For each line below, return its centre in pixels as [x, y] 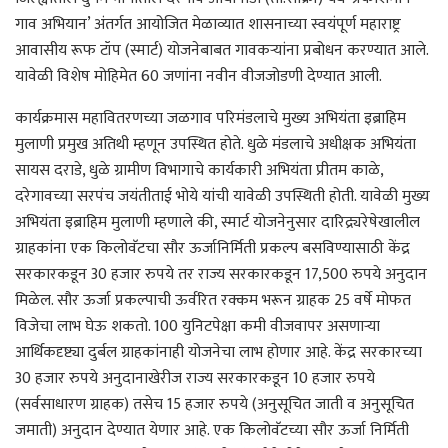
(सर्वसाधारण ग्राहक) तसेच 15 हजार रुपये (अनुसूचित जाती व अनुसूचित [214, 404]
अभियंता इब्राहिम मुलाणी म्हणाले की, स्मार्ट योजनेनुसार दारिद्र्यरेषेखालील [217, 222]
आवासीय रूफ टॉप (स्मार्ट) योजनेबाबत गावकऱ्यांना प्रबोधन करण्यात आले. [221, 50]
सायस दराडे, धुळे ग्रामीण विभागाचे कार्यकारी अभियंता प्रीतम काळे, [199, 170]
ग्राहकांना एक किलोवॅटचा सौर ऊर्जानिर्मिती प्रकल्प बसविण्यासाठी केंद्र [212, 248]
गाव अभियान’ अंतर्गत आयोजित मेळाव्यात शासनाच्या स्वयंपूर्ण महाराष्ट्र [208, 24]
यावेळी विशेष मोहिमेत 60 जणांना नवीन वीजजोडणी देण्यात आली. [198, 76]
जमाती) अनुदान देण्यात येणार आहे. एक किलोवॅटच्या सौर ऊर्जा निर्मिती [212, 430]
